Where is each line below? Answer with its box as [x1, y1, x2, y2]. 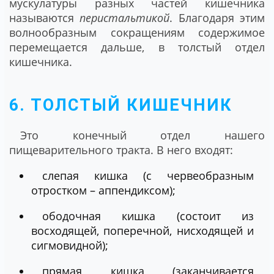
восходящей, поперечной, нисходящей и [31, 223, 254, 238]
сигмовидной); [31, 237, 108, 253]
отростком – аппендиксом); [31, 182, 176, 198]
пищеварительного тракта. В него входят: [9, 142, 233, 157]
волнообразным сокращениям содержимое [9, 25, 265, 40]
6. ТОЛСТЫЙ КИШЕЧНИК [9, 95, 232, 115]
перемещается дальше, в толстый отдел [9, 40, 265, 55]
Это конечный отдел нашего [20, 127, 265, 143]
